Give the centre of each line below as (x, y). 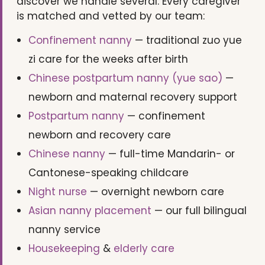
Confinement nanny (80, 40)
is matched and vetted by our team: (111, 16)
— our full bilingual (199, 210)
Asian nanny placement (90, 210)
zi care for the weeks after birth (108, 59)
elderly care (144, 248)
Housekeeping (64, 248)
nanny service (64, 229)
